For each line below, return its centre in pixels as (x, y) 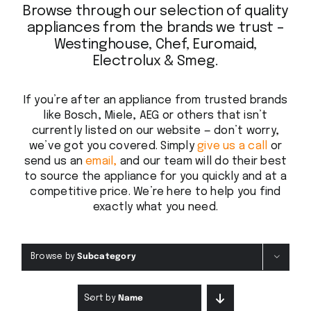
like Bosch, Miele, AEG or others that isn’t (155, 116)
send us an (55, 162)
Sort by (101, 298)
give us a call (233, 146)
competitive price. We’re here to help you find (155, 192)
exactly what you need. (155, 208)
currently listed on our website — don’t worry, (155, 131)
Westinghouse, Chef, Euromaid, (155, 44)
